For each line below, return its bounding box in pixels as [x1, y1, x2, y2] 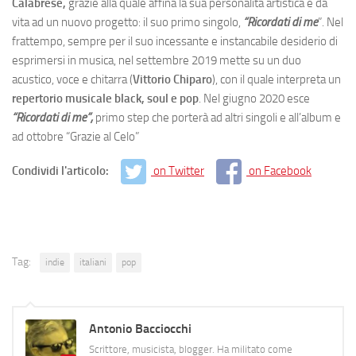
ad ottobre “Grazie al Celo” [12, 129, 139, 144]
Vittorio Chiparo [133, 72, 212, 87]
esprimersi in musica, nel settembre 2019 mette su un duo [12, 52, 301, 68]
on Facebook [249, 163, 311, 178]
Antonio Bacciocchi [89, 321, 192, 337]
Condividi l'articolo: [12, 163, 111, 178]
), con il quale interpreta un [212, 72, 341, 87]
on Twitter [153, 163, 204, 178]
